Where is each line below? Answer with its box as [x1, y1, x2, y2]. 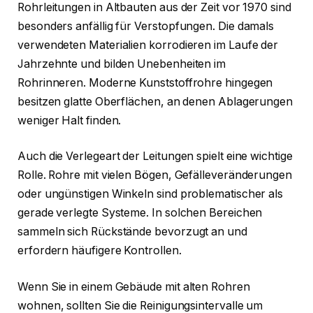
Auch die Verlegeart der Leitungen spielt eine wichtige [17, 150, 293, 163]
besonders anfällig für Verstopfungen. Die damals [17, 19, 275, 33]
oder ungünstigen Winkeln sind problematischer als [17, 187, 284, 201]
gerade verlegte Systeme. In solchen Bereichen [17, 206, 263, 220]
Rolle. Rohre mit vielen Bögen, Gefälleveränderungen [17, 168, 292, 182]
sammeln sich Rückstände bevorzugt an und [17, 225, 247, 239]
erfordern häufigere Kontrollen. [17, 244, 182, 258]
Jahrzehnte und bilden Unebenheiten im [17, 57, 226, 71]
